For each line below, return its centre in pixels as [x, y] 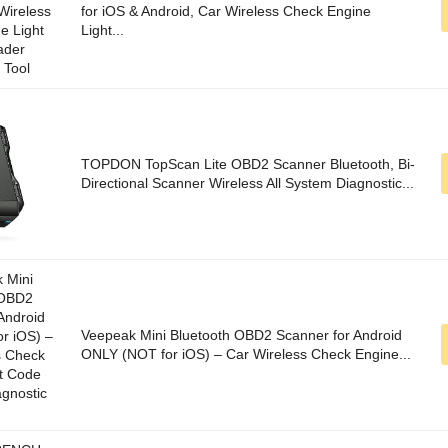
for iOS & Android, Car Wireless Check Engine [226, 11]
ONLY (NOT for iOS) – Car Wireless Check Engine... [246, 354]
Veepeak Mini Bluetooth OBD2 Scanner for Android [241, 335]
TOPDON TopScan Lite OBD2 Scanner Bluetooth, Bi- [248, 164]
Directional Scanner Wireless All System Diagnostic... [247, 183]
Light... [102, 30]
